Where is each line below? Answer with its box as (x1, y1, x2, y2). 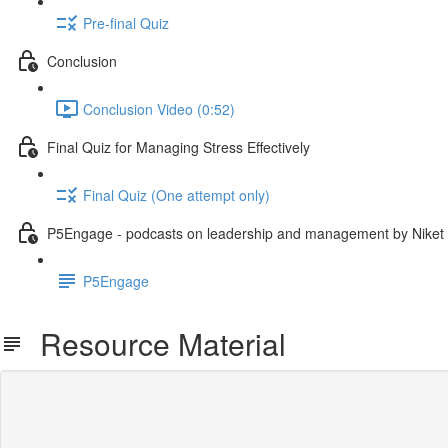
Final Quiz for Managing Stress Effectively (47, 136, 310, 157)
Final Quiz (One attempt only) (83, 184, 270, 205)
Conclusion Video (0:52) (83, 98, 235, 119)
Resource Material (24, 322, 286, 365)
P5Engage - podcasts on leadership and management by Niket (47, 222, 444, 243)
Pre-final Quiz (83, 12, 169, 33)
